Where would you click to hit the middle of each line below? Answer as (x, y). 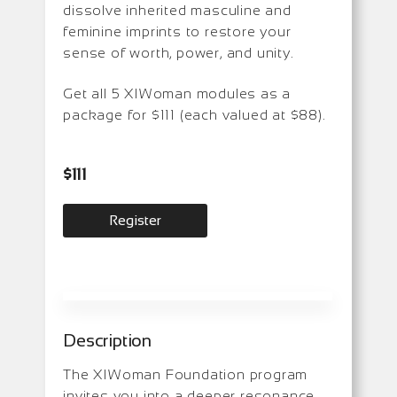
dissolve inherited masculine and (177, 10)
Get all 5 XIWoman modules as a (177, 93)
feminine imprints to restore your (177, 31)
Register (136, 220)
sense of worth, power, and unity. (179, 52)
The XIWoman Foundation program (186, 374)
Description (108, 340)
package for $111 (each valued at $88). (195, 114)
